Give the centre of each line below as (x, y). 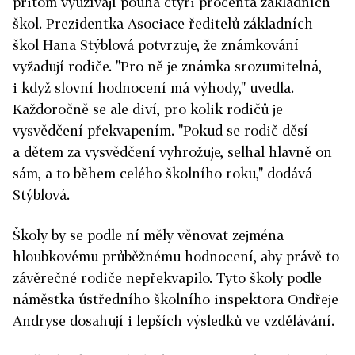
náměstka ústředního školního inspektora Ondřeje (176, 299)
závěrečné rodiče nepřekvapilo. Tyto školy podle (167, 278)
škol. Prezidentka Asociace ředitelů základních (163, 23)
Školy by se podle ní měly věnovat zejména (148, 235)
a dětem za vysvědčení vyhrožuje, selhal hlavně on (172, 152)
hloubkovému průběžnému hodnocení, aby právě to (176, 256)
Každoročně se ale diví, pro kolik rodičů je (148, 109)
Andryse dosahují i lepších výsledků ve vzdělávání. (174, 321)
